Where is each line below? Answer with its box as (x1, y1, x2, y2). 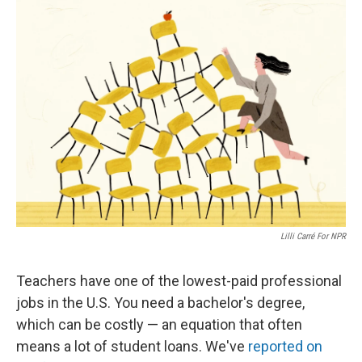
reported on (248, 338, 322, 355)
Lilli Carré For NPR (280, 231, 346, 242)
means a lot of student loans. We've (16, 338, 248, 355)
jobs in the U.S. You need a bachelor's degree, (16, 294, 305, 311)
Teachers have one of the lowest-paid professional (16, 272, 342, 289)
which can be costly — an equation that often (16, 316, 302, 333)
